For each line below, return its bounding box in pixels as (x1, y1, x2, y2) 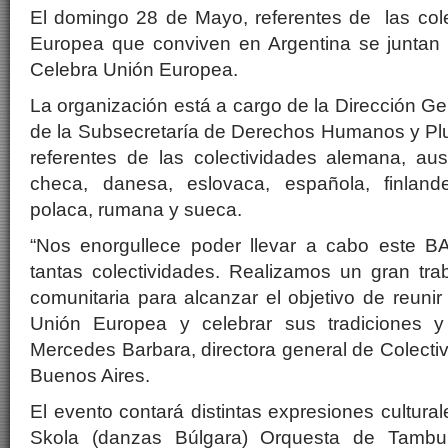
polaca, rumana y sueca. (30, 199, 242, 220)
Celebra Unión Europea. (30, 59, 238, 80)
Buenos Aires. (30, 365, 150, 386)
